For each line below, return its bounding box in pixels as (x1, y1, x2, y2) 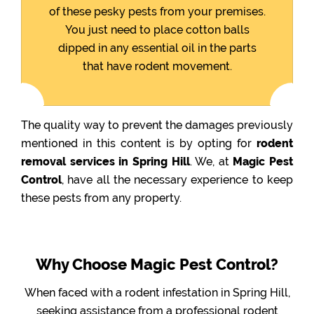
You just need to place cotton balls (64, 22, 250, 36)
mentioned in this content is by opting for (21, 136, 257, 150)
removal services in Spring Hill (21, 154, 190, 168)
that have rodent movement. (82, 59, 232, 73)
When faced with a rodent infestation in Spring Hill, (24, 285, 290, 299)
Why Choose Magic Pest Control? (36, 254, 278, 273)
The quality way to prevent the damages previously (21, 118, 293, 132)
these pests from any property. (21, 191, 182, 205)
